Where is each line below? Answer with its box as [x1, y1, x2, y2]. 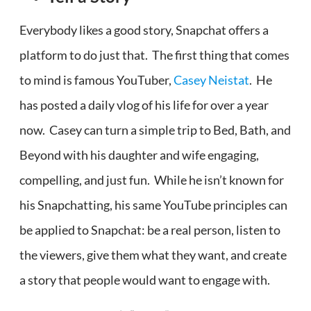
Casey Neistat [174, 72, 249, 88]
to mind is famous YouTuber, [19, 72, 174, 88]
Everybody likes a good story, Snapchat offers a [19, 22, 269, 38]
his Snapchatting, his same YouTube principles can [19, 197, 287, 213]
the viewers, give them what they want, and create [19, 247, 287, 263]
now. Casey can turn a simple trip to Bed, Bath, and [19, 122, 291, 138]
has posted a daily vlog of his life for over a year [19, 97, 269, 113]
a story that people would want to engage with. [19, 272, 270, 288]
